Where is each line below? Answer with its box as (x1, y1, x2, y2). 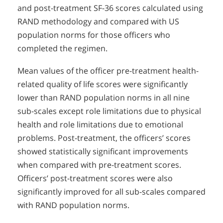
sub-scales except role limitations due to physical (17, 106, 201, 117)
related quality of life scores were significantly (17, 79, 188, 90)
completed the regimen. (17, 43, 108, 54)
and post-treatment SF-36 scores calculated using (17, 2, 203, 14)
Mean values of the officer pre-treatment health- (17, 65, 199, 77)
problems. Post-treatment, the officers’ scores (17, 132, 191, 144)
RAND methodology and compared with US (17, 16, 179, 27)
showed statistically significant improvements (17, 146, 188, 157)
